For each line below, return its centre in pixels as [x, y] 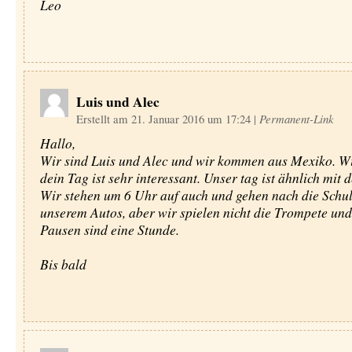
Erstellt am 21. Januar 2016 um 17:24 [165, 119]
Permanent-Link [296, 119]
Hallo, [57, 143]
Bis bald [63, 264]
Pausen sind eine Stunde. [109, 229]
